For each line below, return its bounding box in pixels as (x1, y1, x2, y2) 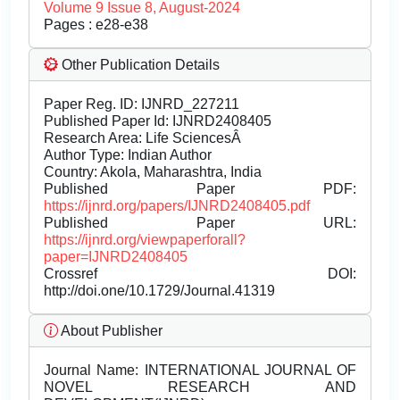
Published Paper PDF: (44, 181, 356, 197)
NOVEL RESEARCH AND (44, 379, 356, 396)
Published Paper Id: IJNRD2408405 (44, 113, 271, 129)
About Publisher (58, 323, 162, 339)
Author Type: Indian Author (44, 147, 212, 163)
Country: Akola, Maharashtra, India (44, 164, 262, 180)
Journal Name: (44, 362, 139, 379)
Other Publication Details (58, 57, 220, 73)
